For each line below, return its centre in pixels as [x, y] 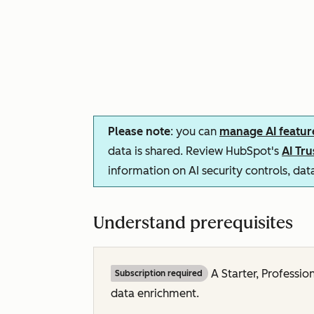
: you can [195, 131]
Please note [139, 131]
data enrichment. [155, 293]
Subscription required [159, 273]
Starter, [241, 274]
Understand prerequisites [193, 223]
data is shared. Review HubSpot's [195, 151]
